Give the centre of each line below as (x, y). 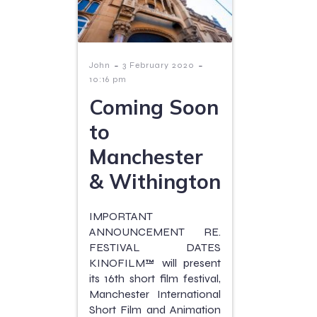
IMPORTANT (121, 217)
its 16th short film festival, (155, 279)
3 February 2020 (158, 65)
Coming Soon (154, 107)
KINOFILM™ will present (155, 263)
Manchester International (155, 294)
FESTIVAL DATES (155, 248)
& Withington (155, 181)
